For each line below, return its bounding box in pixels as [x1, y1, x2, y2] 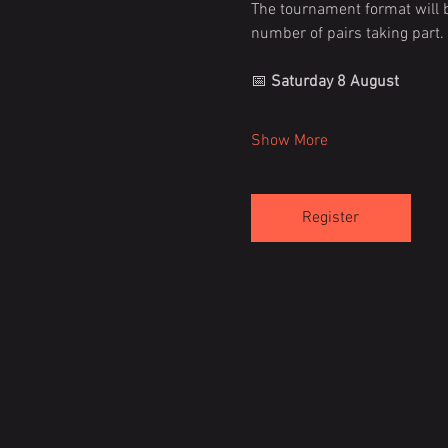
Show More [250, 131, 328, 151]
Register [302, 208, 359, 228]
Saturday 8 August [270, 72, 399, 92]
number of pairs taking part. [250, 24, 444, 44]
